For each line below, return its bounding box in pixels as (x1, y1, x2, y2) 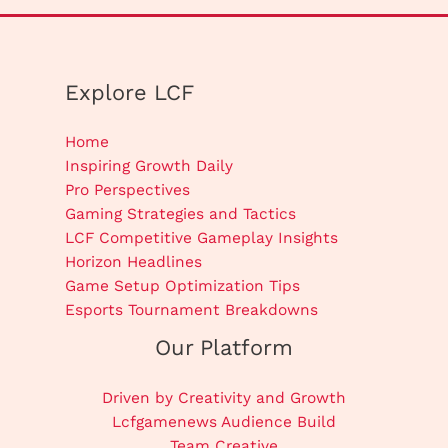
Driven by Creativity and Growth (102, 389, 346, 408)
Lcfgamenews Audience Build (112, 413, 336, 432)
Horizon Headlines (65, 253, 202, 272)
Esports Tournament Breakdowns (65, 301, 318, 320)
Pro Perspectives (65, 181, 190, 200)
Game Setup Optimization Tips (65, 277, 300, 296)
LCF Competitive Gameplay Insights (65, 229, 338, 248)
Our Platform (155, 335, 293, 361)
